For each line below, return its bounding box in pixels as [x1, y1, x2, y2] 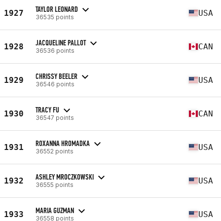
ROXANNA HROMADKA [36, 138, 90, 148]
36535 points [36, 13, 74, 21]
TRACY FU [36, 105, 59, 114]
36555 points [36, 181, 74, 188]
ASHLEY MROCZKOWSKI [36, 172, 94, 182]
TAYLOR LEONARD [36, 4, 78, 14]
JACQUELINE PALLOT [36, 37, 86, 47]
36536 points [36, 46, 74, 54]
